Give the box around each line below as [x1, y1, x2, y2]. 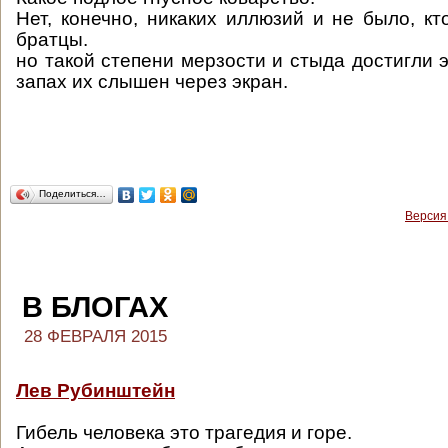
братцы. [16, 29, 88, 50]
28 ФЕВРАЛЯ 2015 [24, 327, 167, 346]
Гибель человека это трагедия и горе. [16, 422, 352, 443]
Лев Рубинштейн [16, 380, 175, 401]
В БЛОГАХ [22, 291, 168, 323]
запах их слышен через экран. [16, 71, 288, 92]
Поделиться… [39, 188, 106, 199]
